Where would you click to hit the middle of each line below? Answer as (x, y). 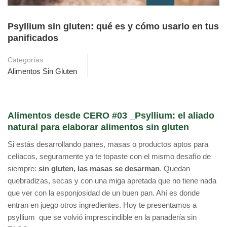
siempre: (23, 169)
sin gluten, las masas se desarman (99, 169)
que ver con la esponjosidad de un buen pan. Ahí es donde (104, 193)
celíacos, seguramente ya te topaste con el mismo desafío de (109, 157)
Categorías (25, 60)
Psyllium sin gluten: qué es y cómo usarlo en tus (113, 27)
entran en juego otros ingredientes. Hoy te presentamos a (102, 205)
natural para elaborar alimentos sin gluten (98, 127)
